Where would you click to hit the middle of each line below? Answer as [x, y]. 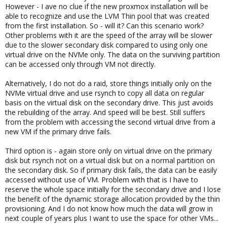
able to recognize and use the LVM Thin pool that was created [107, 16]
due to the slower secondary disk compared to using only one [106, 45]
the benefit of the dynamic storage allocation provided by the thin [112, 199]
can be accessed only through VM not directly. [80, 64]
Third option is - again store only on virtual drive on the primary [108, 151]
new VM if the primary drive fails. [58, 131]
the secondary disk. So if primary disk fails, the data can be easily [111, 170]
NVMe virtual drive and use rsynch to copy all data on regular [105, 93]
